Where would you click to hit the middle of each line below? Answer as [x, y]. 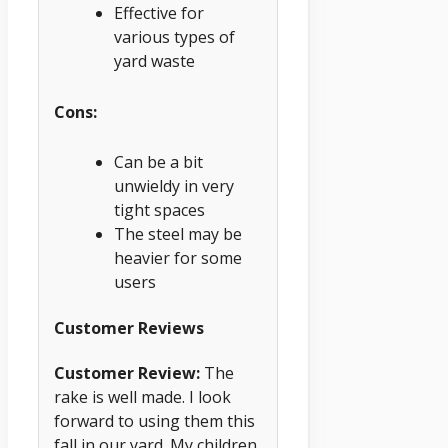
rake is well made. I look [142, 396]
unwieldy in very [174, 186]
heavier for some [178, 258]
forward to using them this [154, 420]
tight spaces [159, 210]
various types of [174, 36]
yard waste [154, 60]
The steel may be [178, 234]
